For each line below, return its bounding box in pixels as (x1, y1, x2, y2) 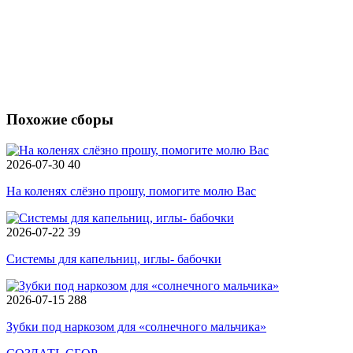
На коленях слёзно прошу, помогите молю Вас (6, 184, 256, 198)
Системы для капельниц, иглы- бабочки (6, 252, 221, 266)
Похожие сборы (6, 111, 113, 128)
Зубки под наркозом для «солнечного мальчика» (6, 320, 266, 333)
